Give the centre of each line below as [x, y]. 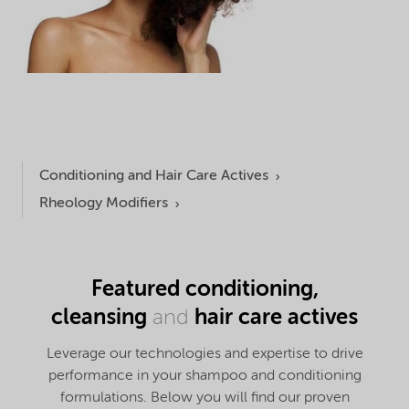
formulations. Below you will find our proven [204, 399]
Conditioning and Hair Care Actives [153, 176]
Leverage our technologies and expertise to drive [204, 355]
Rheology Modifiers [103, 203]
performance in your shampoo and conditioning [204, 377]
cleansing [102, 318]
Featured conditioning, [204, 290]
